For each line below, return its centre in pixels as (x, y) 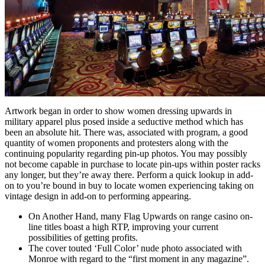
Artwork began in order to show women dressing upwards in (118, 111)
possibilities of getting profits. (83, 238)
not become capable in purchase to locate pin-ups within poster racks (132, 164)
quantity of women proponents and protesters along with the (117, 143)
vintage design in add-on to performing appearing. (98, 196)
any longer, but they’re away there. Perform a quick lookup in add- (129, 175)
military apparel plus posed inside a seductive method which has (124, 122)
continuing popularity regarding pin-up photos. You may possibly (126, 154)
